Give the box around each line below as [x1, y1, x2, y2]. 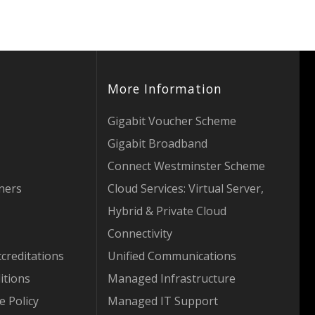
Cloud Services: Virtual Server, [107, 181, 264, 196]
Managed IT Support [107, 293, 218, 309]
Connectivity [107, 226, 172, 241]
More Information [107, 80, 222, 97]
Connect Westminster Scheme [107, 158, 265, 174]
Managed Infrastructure [107, 271, 236, 286]
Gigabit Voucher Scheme [107, 113, 236, 129]
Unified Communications [107, 248, 236, 264]
